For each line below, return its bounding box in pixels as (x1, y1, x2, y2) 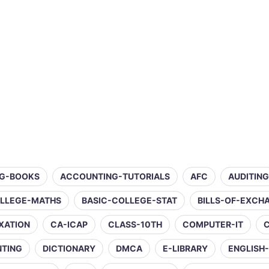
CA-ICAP (50, 219, 88, 229)
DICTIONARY (43, 243, 95, 253)
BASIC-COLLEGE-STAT (82, 195, 177, 205)
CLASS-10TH (108, 219, 162, 229)
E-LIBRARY (163, 243, 208, 253)
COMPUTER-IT (183, 219, 243, 229)
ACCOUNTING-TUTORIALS (60, 171, 170, 181)
